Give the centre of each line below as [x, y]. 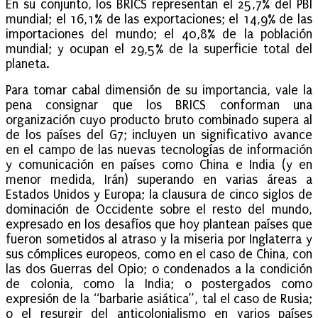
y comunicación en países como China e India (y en [159, 165]
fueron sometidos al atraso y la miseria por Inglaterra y [159, 239]
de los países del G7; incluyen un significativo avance [159, 135]
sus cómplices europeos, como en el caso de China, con [159, 254]
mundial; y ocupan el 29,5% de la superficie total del [159, 49]
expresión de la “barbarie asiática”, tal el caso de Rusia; [159, 299]
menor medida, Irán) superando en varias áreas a [159, 180]
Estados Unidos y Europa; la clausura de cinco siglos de [159, 194]
